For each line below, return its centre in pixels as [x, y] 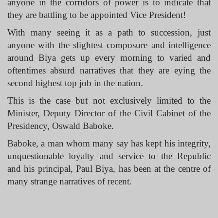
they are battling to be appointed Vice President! [97, 15]
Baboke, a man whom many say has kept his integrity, [109, 143]
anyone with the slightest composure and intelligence [109, 45]
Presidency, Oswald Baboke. [62, 126]
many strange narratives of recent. [70, 181]
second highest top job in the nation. [75, 83]
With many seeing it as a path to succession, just [109, 32]
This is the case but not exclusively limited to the [109, 100]
